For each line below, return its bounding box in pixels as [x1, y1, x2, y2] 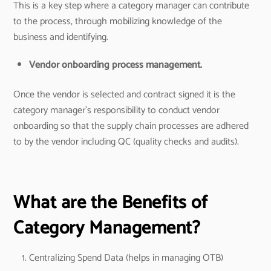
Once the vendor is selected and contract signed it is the [13, 86, 236, 103]
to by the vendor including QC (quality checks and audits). [13, 133, 240, 150]
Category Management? [13, 214, 201, 244]
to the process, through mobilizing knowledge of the [13, 13, 223, 30]
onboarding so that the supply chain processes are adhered [13, 117, 249, 134]
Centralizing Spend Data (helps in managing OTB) [29, 250, 223, 267]
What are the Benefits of [13, 188, 208, 218]
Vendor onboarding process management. [29, 57, 202, 74]
